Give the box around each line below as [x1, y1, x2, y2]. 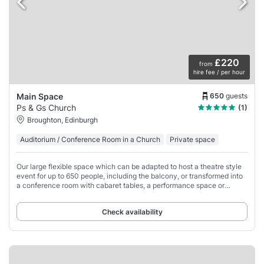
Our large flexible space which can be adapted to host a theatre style [16, 162, 242, 171]
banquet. [16, 190, 45, 200]
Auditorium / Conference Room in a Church [20, 135, 160, 144]
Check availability [101, 207, 163, 217]
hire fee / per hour [193, 68, 245, 76]
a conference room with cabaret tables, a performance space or [16, 181, 225, 190]
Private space [170, 135, 215, 144]
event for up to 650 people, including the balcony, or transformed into [16, 171, 243, 181]
